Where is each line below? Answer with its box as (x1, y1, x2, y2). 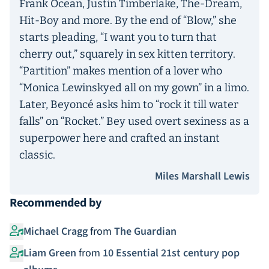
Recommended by (10, 194, 101, 211)
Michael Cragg (23, 223, 88, 239)
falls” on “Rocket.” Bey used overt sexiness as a (19, 114, 249, 128)
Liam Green (23, 245, 76, 261)
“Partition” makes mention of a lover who (19, 64, 222, 77)
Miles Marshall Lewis (155, 168, 250, 184)
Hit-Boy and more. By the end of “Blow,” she (19, 13, 237, 27)
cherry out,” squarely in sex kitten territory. (19, 47, 235, 61)
